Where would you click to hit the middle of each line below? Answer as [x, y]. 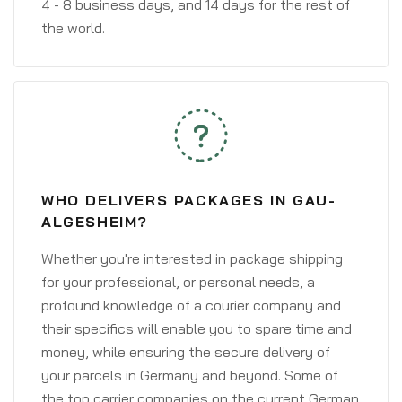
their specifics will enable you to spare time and [197, 328]
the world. [73, 28]
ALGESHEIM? [95, 222]
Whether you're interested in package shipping [192, 258]
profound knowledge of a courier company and [191, 305]
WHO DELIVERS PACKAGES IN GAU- [189, 200]
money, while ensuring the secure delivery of [186, 352]
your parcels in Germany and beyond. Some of [190, 375]
